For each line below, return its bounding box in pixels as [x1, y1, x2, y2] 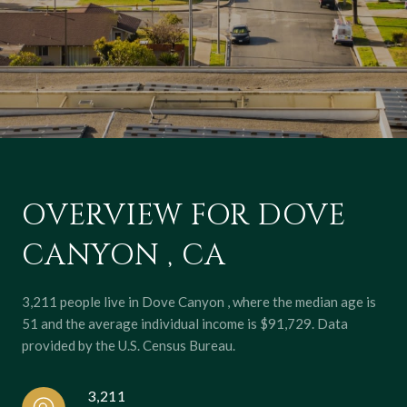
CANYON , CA [22, 236, 226, 275]
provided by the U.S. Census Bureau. [22, 337, 235, 353]
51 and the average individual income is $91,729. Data [22, 315, 348, 332]
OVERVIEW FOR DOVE [22, 196, 346, 235]
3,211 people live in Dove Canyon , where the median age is [22, 293, 376, 310]
